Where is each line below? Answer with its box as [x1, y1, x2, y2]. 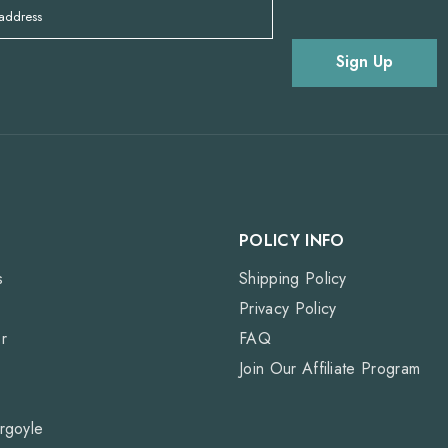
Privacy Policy [239, 296, 337, 320]
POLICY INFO [239, 228, 345, 252]
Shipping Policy [239, 266, 347, 290]
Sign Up [335, 50, 393, 74]
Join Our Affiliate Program [239, 356, 421, 380]
